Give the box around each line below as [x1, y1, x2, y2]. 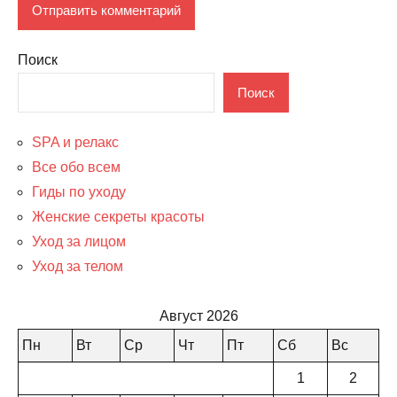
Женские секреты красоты [32, 209, 205, 225]
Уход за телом [32, 259, 123, 275]
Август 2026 [159, 308, 238, 324]
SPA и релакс [32, 135, 119, 151]
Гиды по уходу [32, 184, 126, 200]
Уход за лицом [32, 234, 126, 250]
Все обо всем [32, 160, 121, 175]
